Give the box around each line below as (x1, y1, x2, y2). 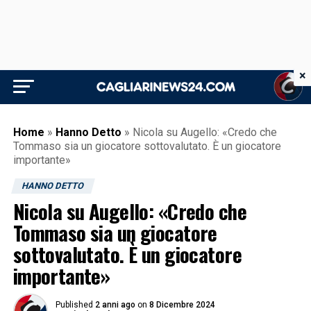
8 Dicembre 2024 (149, 300, 215, 310)
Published (55, 300, 93, 310)
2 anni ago (94, 300, 135, 310)
